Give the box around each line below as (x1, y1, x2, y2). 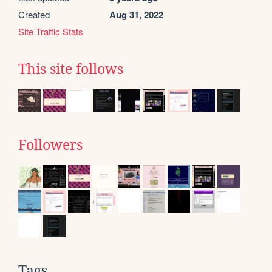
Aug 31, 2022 (109, 8, 163, 22)
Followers (18, 137, 83, 154)
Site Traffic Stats (18, 25, 83, 38)
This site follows (18, 61, 123, 78)
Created (18, 8, 50, 21)
